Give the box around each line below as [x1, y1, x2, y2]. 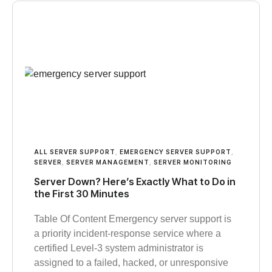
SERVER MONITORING [154, 158, 232, 166]
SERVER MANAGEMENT [66, 158, 149, 166]
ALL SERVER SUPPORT [34, 148, 115, 155]
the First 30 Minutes [34, 187, 129, 200]
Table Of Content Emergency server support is [34, 213, 231, 224]
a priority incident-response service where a [34, 228, 221, 239]
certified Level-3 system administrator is [34, 242, 203, 253]
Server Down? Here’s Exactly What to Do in [34, 175, 236, 188]
